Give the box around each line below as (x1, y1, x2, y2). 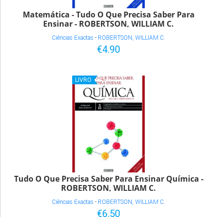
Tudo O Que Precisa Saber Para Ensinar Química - (14, 173, 203, 184)
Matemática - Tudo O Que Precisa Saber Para (22, 9, 195, 20)
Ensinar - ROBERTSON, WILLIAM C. (43, 18, 174, 29)
